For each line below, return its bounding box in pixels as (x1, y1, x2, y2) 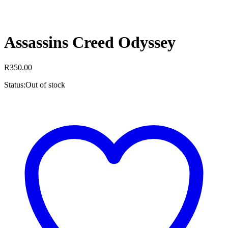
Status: (4, 80, 25, 89)
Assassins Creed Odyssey (4, 33, 176, 52)
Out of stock (25, 80, 65, 89)
